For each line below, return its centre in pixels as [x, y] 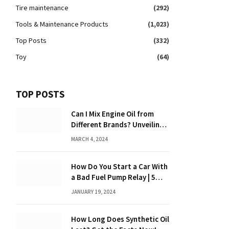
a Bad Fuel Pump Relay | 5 [113, 177]
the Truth [87, 135]
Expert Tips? [92, 188]
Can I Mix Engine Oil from [112, 114]
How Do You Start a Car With [119, 166]
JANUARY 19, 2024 [93, 192]
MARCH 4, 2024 [89, 139]
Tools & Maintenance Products [62, 24]
